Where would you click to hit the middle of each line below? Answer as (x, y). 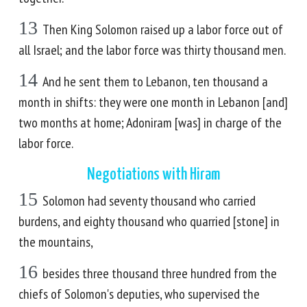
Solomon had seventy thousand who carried (149, 201)
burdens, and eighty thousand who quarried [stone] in (149, 221)
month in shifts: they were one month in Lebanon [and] (153, 102)
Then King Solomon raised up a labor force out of (163, 29)
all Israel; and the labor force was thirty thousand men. (152, 50)
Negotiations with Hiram (153, 175)
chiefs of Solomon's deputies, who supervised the (139, 294)
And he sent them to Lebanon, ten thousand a (155, 82)
